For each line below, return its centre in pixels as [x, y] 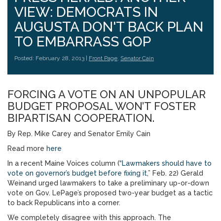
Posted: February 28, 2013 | [52, 58]
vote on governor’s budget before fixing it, [78, 173]
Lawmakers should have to [167, 163]
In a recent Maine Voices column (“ [65, 163]
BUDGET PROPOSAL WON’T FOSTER [102, 106]
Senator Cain [137, 58]
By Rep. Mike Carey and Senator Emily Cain [79, 134]
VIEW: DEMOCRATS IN [86, 12]
